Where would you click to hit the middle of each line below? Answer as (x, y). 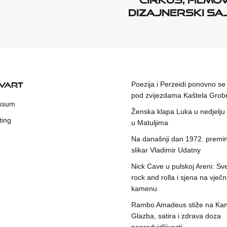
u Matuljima (150, 123)
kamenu (144, 189)
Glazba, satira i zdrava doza (176, 216)
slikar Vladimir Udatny (166, 150)
